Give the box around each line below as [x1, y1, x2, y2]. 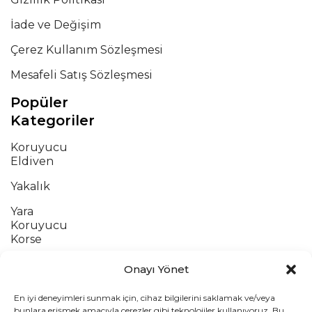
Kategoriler [10, 112, 95, 130]
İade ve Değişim [10, 18, 101, 32]
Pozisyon [10, 283, 61, 297]
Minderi [10, 297, 55, 311]
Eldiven [10, 155, 54, 169]
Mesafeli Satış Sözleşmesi [10, 68, 153, 82]
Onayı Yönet [123, 263, 189, 276]
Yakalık [10, 180, 50, 194]
